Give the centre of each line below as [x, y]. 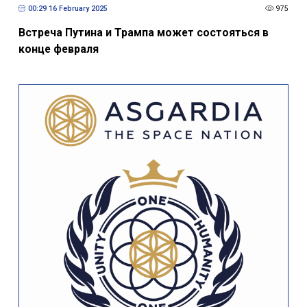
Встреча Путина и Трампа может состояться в [143, 33]
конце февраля [58, 49]
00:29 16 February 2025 [67, 8]
